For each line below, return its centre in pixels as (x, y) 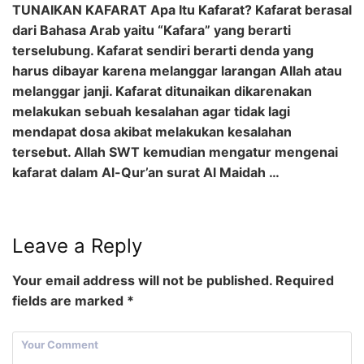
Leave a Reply (77, 245)
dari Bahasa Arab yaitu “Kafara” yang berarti (152, 30)
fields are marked (69, 300)
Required (303, 280)
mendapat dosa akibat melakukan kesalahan (152, 131)
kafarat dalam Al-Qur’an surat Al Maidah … (146, 172)
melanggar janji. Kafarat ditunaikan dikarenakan (162, 91)
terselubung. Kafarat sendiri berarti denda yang (163, 50)
